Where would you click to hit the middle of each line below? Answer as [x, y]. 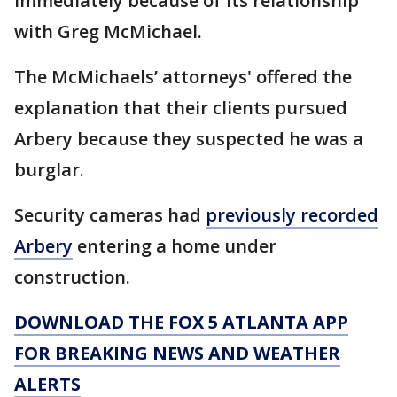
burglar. [51, 169]
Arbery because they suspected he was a [189, 138]
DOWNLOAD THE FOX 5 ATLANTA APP [181, 322]
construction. [74, 276]
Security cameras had [110, 214]
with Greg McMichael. [108, 31]
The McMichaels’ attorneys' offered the [183, 76]
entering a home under [175, 245]
